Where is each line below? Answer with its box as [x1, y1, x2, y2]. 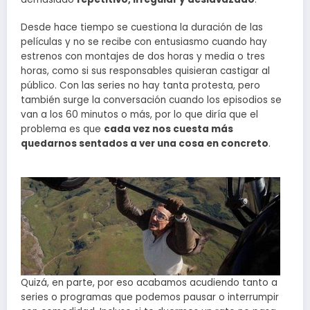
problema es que [21, 122, 104, 136]
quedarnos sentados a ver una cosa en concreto [21, 137, 268, 151]
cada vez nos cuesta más [104, 122, 233, 136]
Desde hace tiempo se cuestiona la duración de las [21, 21, 263, 35]
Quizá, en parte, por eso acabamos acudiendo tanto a [21, 276, 277, 290]
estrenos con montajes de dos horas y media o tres [21, 50, 265, 64]
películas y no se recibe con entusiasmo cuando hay [21, 35, 267, 49]
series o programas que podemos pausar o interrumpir [21, 291, 279, 304]
